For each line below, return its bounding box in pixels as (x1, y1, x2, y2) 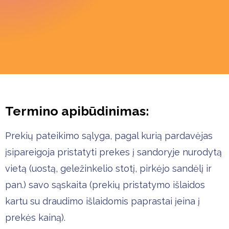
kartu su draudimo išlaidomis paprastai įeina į (5, 196, 200, 207)
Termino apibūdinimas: (5, 103, 149, 119)
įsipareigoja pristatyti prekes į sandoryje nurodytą (5, 147, 222, 157)
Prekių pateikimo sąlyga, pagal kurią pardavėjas (5, 130, 213, 141)
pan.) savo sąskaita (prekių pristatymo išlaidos (5, 179, 205, 190)
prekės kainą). (5, 212, 65, 223)
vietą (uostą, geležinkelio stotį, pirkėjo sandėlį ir (5, 163, 212, 174)
